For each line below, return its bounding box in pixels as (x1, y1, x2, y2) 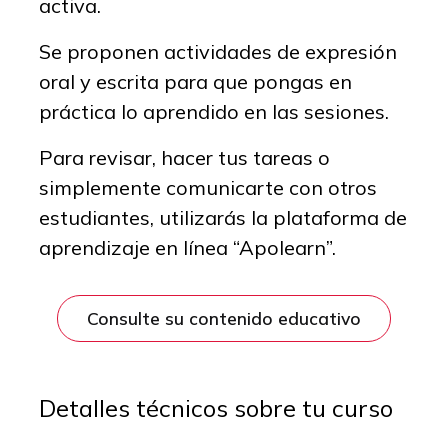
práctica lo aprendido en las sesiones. (39, 98, 389, 124)
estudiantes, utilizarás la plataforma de (39, 204, 407, 230)
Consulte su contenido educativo (87, 307, 361, 330)
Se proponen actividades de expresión (39, 38, 397, 64)
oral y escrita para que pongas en (39, 68, 352, 94)
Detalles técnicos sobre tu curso (39, 392, 399, 423)
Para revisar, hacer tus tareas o (39, 144, 330, 170)
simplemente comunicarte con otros (39, 174, 377, 200)
